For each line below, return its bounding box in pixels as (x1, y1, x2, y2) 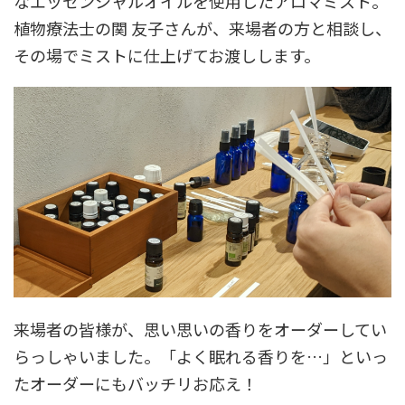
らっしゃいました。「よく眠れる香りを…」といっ (14, 344, 388, 368)
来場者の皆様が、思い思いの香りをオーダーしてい (14, 316, 387, 341)
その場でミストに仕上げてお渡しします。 (14, 43, 320, 68)
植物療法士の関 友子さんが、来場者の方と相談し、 (14, 16, 391, 41)
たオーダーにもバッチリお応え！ (14, 371, 258, 395)
